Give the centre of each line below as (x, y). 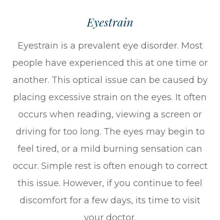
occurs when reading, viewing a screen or (110, 115)
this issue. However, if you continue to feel (110, 183)
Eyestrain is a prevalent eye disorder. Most (110, 46)
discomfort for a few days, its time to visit (110, 201)
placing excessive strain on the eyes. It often (110, 97)
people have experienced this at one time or (110, 63)
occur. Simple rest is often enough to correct (110, 166)
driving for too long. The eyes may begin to (110, 132)
